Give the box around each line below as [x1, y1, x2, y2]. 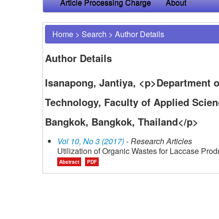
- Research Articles [124, 135, 192, 147]
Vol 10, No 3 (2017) [57, 135, 124, 147]
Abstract [59, 158, 79, 165]
